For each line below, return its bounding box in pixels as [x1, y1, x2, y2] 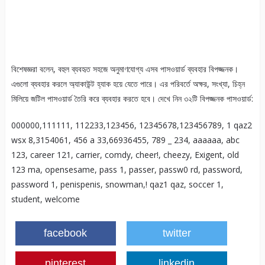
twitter [162, 227, 191, 240]
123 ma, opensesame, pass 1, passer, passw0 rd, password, [11, 164, 243, 176]
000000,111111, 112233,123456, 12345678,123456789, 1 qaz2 [11, 119, 252, 131]
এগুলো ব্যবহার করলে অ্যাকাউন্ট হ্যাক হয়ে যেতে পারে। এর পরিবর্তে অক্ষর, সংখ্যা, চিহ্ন [11, 78, 245, 90]
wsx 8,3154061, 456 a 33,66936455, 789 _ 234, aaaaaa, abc [11, 134, 240, 146]
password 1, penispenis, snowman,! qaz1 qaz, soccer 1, [11, 179, 224, 190]
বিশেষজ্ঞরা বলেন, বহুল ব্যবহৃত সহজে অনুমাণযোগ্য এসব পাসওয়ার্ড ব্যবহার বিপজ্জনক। [11, 63, 238, 75]
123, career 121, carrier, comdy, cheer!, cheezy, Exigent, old [11, 149, 239, 161]
